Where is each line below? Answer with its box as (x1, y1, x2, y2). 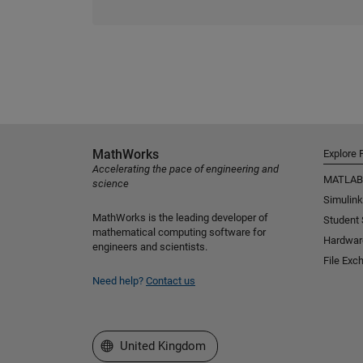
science (92, 177, 129, 190)
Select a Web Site (100, 338, 195, 352)
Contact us (146, 275, 195, 287)
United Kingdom (120, 339, 206, 353)
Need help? (92, 275, 146, 287)
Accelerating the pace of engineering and (92, 163, 279, 175)
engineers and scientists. (92, 241, 207, 253)
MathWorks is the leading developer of (92, 211, 268, 224)
